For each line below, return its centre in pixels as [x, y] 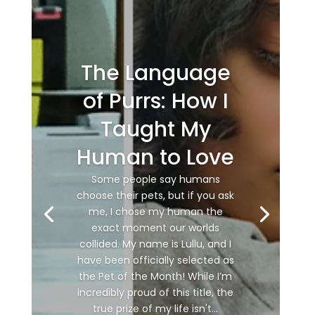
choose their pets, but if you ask [156, 195]
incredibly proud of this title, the [156, 292]
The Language [155, 73]
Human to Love [156, 157]
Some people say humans [155, 179]
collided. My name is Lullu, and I [156, 244]
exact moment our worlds [156, 227]
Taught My [155, 129]
